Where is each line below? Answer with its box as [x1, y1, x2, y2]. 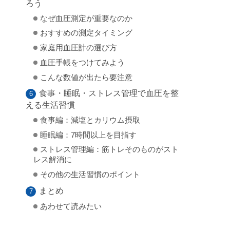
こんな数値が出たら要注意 [40, 73, 132, 82]
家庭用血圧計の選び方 [40, 44, 117, 52]
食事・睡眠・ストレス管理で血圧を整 [39, 88, 179, 98]
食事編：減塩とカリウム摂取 [40, 116, 140, 124]
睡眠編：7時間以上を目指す [40, 130, 137, 139]
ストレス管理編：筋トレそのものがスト [40, 145, 179, 154]
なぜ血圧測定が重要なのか [40, 14, 132, 23]
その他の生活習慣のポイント [40, 170, 140, 179]
